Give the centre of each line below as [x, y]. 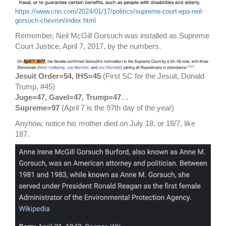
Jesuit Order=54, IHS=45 [58, 76]
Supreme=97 [37, 108]
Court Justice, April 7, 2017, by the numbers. [88, 46]
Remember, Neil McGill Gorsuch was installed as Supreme [112, 36]
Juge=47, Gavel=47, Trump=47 [68, 97]
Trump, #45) [35, 87]
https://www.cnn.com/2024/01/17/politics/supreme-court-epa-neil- [109, 12]
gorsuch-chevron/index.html [55, 21]
